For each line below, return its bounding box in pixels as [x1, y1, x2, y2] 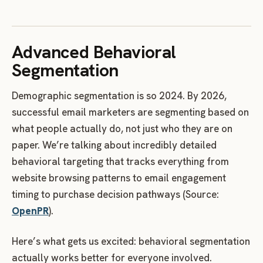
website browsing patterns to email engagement [12, 171, 226, 185]
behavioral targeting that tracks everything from [12, 155, 229, 168]
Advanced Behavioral [12, 41, 176, 64]
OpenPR [12, 204, 49, 218]
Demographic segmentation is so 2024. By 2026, [12, 89, 227, 103]
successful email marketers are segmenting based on [12, 106, 249, 119]
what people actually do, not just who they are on [12, 122, 232, 136]
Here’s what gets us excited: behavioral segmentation [12, 235, 250, 248]
